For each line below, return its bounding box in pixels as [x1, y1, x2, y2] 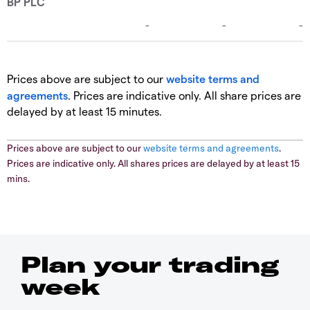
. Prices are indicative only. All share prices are [68, 89, 301, 102]
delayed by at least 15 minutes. [7, 104, 162, 118]
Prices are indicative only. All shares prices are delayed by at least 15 [7, 157, 300, 170]
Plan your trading [21, 250, 279, 278]
